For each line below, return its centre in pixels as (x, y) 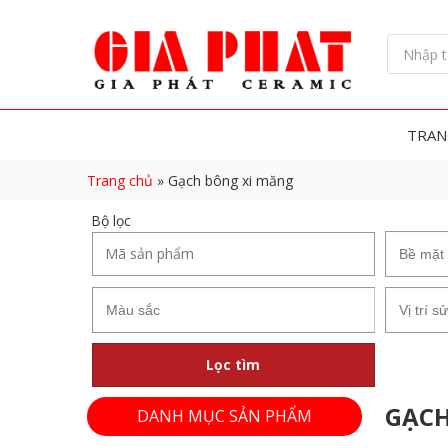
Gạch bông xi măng (230, 180)
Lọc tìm (233, 365)
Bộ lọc (109, 220)
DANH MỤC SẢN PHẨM (224, 415)
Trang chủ (120, 180)
